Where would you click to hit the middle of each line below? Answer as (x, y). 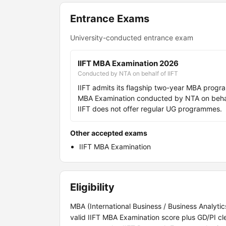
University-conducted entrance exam (132, 38)
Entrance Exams (110, 19)
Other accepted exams (109, 133)
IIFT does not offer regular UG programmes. (150, 109)
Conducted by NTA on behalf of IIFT (128, 73)
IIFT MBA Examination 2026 (128, 63)
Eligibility (92, 187)
